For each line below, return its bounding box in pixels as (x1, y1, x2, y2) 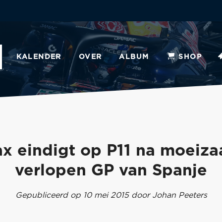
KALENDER (16, 54, 61, 60)
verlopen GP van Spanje (15, 163, 207, 178)
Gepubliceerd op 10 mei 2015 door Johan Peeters (15, 191, 207, 199)
